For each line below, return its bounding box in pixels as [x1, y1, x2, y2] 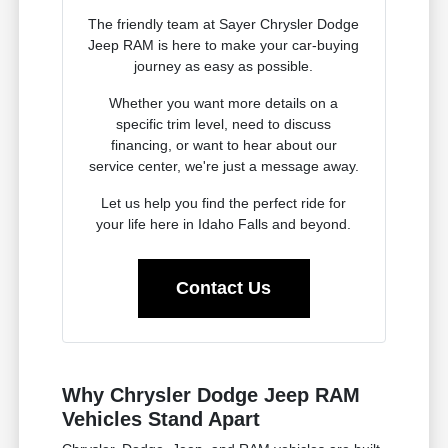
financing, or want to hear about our [110, 136, 337, 153]
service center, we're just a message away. [88, 157, 359, 174]
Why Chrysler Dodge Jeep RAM [62, 383, 361, 406]
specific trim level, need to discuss [116, 115, 332, 132]
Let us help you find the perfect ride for [101, 194, 347, 211]
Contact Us [176, 277, 272, 298]
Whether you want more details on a [109, 94, 339, 111]
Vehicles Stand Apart [62, 407, 261, 430]
